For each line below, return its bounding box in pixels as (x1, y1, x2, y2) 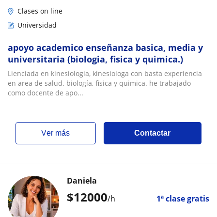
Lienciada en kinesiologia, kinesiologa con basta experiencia (8, 69, 202, 78)
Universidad (17, 20, 57, 30)
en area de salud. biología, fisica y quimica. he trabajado (8, 78, 191, 88)
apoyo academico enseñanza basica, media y (8, 42, 203, 53)
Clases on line (17, 6, 62, 15)
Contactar (134, 129, 171, 137)
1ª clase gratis (156, 193, 209, 204)
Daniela (67, 175, 97, 186)
